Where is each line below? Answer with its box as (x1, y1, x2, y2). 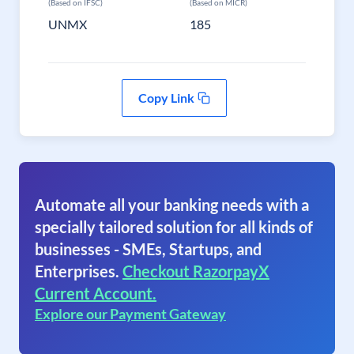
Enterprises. (35, 262, 119, 281)
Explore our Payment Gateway (35, 305, 226, 322)
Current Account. (35, 284, 156, 303)
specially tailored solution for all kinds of (35, 217, 313, 236)
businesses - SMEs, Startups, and (35, 239, 262, 258)
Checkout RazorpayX (122, 262, 269, 281)
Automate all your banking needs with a (35, 195, 309, 214)
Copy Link (137, 90, 194, 105)
